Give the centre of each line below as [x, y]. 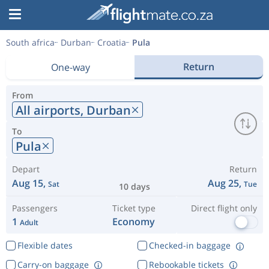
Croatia [112, 42]
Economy [134, 222]
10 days [134, 186]
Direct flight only [224, 208]
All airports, [51, 110]
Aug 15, [30, 183]
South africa [30, 42]
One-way [70, 67]
